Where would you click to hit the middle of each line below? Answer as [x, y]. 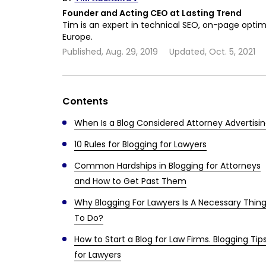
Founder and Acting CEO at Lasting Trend [152, 13]
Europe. [77, 37]
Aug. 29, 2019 [132, 52]
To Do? [88, 218]
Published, [84, 52]
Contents [85, 101]
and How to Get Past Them [130, 181]
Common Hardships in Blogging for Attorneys [167, 166]
